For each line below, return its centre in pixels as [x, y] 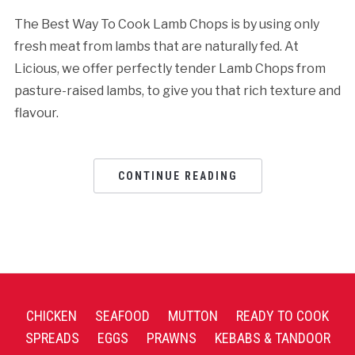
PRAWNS [171, 338]
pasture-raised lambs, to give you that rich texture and [177, 90]
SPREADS [52, 338]
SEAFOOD [122, 315]
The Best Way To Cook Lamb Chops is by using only [166, 24]
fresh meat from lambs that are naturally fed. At [156, 46]
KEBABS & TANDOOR [272, 338]
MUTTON [193, 315]
